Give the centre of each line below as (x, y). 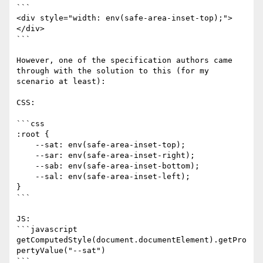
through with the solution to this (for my (113, 71)
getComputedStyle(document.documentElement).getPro (131, 240)
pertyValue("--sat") (61, 251)
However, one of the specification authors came (124, 60)
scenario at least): (61, 82)
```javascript (47, 230)
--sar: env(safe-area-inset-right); (26, 156)
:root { (33, 134)
